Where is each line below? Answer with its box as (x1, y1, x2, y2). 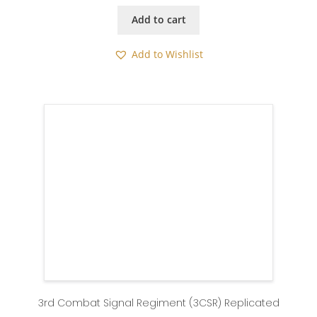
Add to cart (131, 13, 186, 27)
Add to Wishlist (132, 48, 203, 62)
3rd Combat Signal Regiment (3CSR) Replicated (38, 296, 279, 311)
